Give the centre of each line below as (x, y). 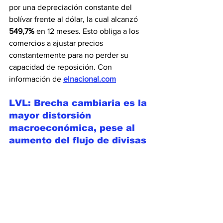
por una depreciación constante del (71, 7)
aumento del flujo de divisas (78, 140)
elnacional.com (90, 79)
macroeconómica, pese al (73, 128)
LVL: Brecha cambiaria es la (79, 103)
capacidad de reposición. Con (61, 67)
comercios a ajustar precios (57, 43)
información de (36, 79)
